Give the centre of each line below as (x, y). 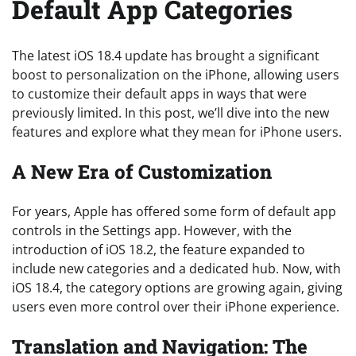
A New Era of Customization (142, 171)
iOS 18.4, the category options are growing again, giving (177, 287)
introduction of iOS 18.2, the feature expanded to (159, 249)
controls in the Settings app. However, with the (152, 230)
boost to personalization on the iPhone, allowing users (176, 74)
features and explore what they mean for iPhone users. (177, 132)
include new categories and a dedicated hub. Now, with (176, 268)
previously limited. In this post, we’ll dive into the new (170, 112)
